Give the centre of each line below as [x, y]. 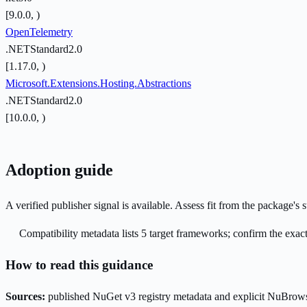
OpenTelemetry [39, 32]
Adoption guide [59, 170]
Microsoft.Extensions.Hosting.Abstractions [98, 84]
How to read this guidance [79, 265]
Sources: [25, 296]
